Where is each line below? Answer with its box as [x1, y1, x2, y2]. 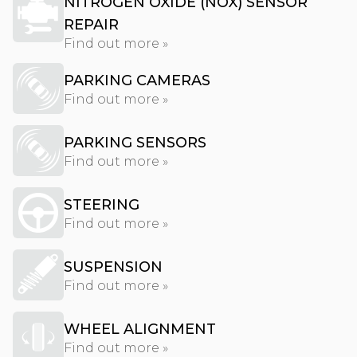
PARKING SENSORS [64, 134, 206, 151]
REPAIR [64, 16, 119, 33]
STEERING [64, 196, 139, 214]
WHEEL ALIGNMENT [64, 320, 216, 338]
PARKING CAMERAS [64, 72, 210, 89]
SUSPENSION [64, 258, 163, 276]
